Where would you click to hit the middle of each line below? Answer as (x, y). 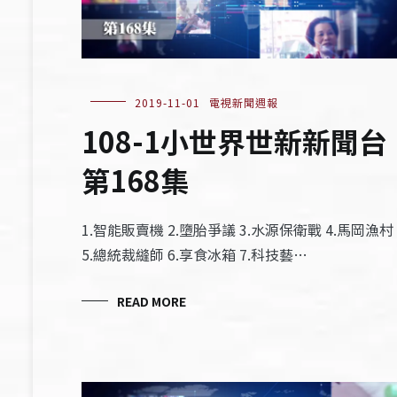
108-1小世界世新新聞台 (234, 140)
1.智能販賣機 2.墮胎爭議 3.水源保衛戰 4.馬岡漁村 (237, 229)
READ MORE (152, 301)
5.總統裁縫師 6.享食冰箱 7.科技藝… (195, 254)
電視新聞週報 (244, 102)
